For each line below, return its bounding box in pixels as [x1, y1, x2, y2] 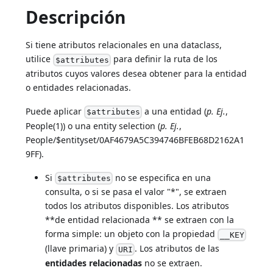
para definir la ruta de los [110, 53, 218, 65]
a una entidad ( [141, 105, 207, 117]
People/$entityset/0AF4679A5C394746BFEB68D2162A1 [26, 133, 245, 146]
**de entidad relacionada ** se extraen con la [45, 214, 235, 226]
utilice [26, 53, 54, 65]
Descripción [26, 5, 126, 29]
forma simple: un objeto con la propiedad [45, 228, 218, 240]
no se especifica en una [112, 171, 211, 183]
